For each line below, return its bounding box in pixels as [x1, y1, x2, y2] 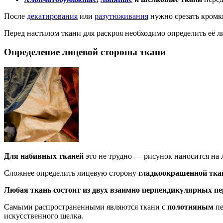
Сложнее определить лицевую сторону [4, 169, 138, 178]
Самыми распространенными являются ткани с [4, 203, 167, 212]
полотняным [167, 203, 216, 212]
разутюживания [95, 11, 148, 20]
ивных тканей [33, 152, 84, 161]
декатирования [27, 11, 78, 20]
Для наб [4, 152, 33, 161]
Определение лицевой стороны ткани [4, 47, 166, 58]
